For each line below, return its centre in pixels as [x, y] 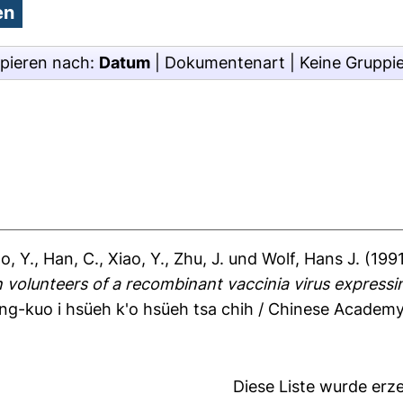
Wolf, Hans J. [311, 259]
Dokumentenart [225, 63]
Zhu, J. [199, 259]
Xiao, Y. [137, 259]
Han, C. [72, 259]
